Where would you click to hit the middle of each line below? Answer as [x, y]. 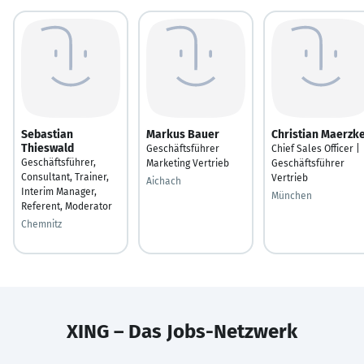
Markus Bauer [183, 134]
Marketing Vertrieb [188, 163]
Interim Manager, [59, 191]
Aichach [164, 181]
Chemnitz [41, 224]
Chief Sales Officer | [316, 148]
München [292, 195]
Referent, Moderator [67, 206]
